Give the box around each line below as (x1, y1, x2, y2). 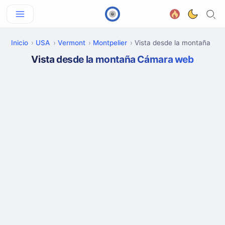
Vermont (58, 39, 85, 47)
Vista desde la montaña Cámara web (31, 53, 194, 65)
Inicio (11, 39, 28, 47)
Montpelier (93, 39, 127, 47)
